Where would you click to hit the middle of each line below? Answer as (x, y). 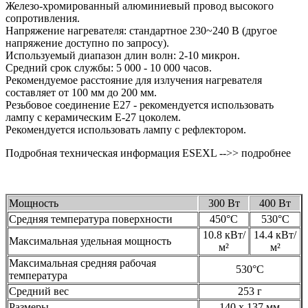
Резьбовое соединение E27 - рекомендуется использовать (140, 104)
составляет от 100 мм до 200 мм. (81, 92)
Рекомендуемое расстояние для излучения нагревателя (134, 80)
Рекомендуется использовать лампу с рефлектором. (126, 129)
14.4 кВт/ (275, 234)
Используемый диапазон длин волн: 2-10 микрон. (123, 55)
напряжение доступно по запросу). (87, 43)
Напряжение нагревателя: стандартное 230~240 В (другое (141, 30)
